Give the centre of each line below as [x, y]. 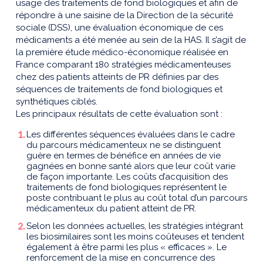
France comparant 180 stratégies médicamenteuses [123, 65]
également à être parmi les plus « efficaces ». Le [127, 247]
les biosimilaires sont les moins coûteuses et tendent [135, 237]
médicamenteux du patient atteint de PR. [112, 209]
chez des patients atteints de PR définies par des [117, 77]
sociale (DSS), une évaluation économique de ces [119, 28]
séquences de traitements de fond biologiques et [119, 90]
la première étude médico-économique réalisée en [122, 53]
